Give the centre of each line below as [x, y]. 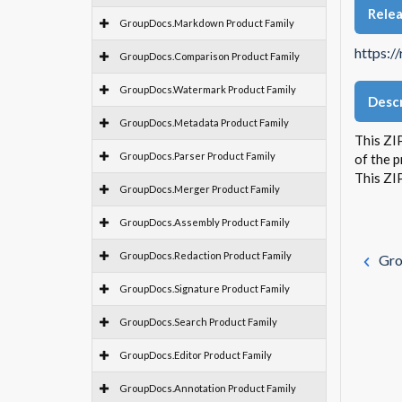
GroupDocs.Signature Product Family [205, 288]
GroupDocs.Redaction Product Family [205, 255]
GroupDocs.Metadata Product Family [204, 122]
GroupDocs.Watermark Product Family [208, 89]
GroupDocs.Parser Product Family [197, 156]
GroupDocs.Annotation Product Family [208, 388]
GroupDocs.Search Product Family [198, 322]
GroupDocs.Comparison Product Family [210, 56]
